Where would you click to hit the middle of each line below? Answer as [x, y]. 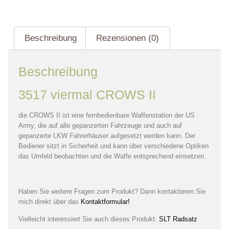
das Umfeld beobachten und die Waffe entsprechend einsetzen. [112, 156]
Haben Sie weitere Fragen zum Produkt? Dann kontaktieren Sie [112, 191]
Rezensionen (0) [128, 38]
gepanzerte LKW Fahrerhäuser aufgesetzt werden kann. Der [107, 135]
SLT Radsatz [178, 219]
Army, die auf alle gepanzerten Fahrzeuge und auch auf [100, 125]
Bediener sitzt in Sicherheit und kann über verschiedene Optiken [113, 146]
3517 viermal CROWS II [87, 95]
